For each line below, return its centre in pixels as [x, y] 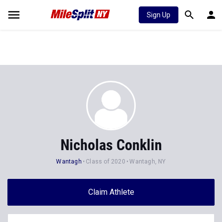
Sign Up [159, 15]
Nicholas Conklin [111, 145]
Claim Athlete [111, 192]
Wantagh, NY [148, 162]
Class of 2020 [106, 162]
